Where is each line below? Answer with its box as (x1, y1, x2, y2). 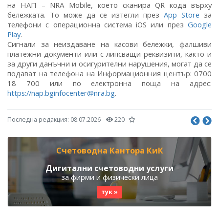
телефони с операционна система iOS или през (7, 19, 188, 29)
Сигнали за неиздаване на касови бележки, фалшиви (7, 39, 212, 49)
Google (188, 19, 212, 29)
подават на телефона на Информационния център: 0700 (7, 68, 212, 78)
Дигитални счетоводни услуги (45, 162, 174, 174)
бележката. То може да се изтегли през (7, 9, 164, 20)
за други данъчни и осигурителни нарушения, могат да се (7, 58, 212, 68)
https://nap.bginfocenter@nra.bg (7, 88, 115, 98)
